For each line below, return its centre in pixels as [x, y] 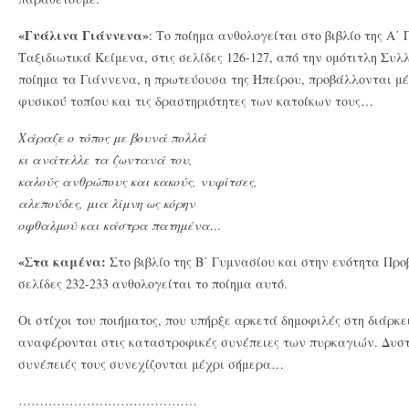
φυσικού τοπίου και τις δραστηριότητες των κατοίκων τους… [196, 101]
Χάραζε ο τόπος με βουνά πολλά [112, 137]
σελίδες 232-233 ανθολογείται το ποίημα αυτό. [153, 283]
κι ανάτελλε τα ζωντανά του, [105, 159]
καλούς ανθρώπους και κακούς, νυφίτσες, [138, 181]
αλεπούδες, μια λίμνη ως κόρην [107, 203]
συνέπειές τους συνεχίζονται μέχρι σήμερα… [151, 364]
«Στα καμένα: [62, 262]
